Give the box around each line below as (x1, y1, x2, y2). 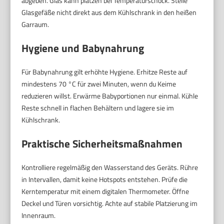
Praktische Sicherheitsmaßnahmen (21, 135, 183, 152)
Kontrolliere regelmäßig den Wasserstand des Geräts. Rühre (21, 162, 198, 173)
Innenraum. (21, 210, 56, 221)
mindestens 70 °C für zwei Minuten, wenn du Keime (21, 78, 176, 89)
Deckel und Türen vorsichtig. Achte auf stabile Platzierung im (21, 198, 198, 209)
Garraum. (21, 19, 49, 30)
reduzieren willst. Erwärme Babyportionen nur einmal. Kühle (21, 90, 198, 101)
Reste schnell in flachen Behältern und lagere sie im (21, 102, 174, 113)
